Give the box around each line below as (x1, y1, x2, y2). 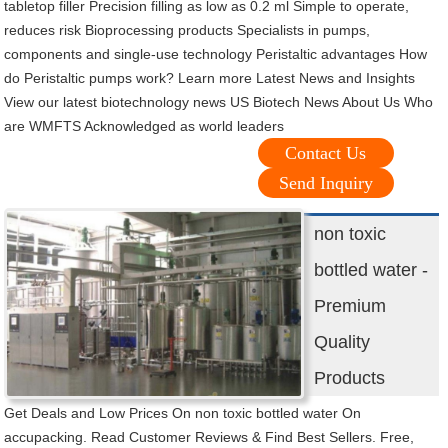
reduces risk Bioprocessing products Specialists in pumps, (4, 22, 371, 39)
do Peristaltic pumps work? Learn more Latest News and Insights (4, 70, 416, 87)
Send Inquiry (278, 173, 373, 194)
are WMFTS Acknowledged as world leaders (4, 118, 285, 135)
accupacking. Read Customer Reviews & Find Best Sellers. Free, (4, 429, 415, 446)
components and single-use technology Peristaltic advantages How (4, 46, 428, 63)
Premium (314, 296, 387, 317)
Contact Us (285, 143, 367, 164)
